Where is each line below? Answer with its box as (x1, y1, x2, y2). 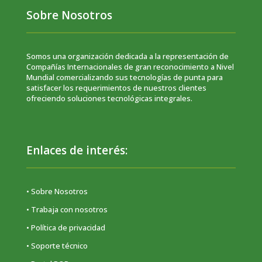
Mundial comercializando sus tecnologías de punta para (26, 72, 223, 83)
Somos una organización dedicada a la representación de (26, 51, 229, 62)
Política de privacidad (30, 222, 105, 233)
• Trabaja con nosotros (26, 204, 108, 215)
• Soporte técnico (26, 240, 88, 251)
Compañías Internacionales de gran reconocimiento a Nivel (26, 61, 234, 73)
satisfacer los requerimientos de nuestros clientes (26, 82, 206, 94)
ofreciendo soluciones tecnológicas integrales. (26, 93, 192, 104)
